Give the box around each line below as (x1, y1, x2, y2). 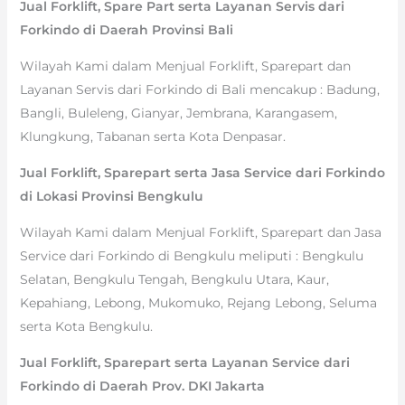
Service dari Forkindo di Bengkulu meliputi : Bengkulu (19, 247, 363, 264)
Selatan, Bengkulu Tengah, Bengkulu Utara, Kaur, (19, 270, 329, 287)
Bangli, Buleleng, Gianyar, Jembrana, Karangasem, (19, 104, 337, 121)
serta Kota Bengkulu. (19, 317, 153, 334)
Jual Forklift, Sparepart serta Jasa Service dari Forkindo (19, 164, 385, 181)
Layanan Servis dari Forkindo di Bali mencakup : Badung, (19, 80, 380, 98)
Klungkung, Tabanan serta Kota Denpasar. (19, 127, 286, 145)
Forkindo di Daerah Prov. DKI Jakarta (19, 377, 265, 394)
